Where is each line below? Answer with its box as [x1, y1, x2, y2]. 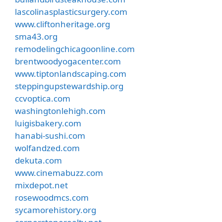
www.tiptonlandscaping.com [15, 67, 126, 79]
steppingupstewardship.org [15, 80, 123, 92]
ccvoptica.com [15, 92, 70, 104]
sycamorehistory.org [15, 204, 96, 216]
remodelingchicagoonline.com [15, 43, 135, 55]
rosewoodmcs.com [15, 191, 89, 203]
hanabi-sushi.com [15, 129, 85, 141]
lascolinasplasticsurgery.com [15, 5, 127, 17]
